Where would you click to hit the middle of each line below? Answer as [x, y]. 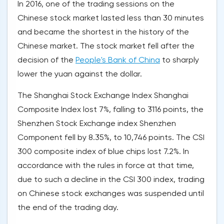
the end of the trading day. [68, 207]
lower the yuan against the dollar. [80, 74]
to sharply [179, 60]
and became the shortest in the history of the [103, 32]
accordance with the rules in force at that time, [106, 165]
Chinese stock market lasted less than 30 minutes [111, 18]
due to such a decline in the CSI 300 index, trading [111, 179]
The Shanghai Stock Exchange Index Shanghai [103, 95]
